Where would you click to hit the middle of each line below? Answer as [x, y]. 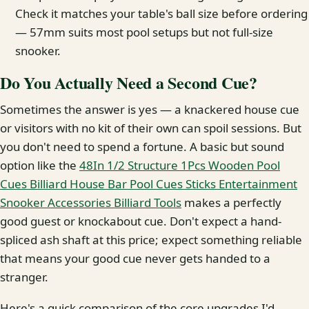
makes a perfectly [231, 202]
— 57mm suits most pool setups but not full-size [144, 32]
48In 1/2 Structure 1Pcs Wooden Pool [180, 165]
